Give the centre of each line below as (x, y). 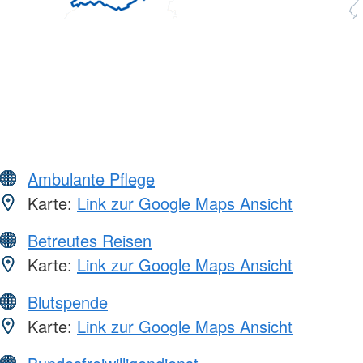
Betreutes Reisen (90, 240)
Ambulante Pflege (91, 178)
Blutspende (68, 301)
